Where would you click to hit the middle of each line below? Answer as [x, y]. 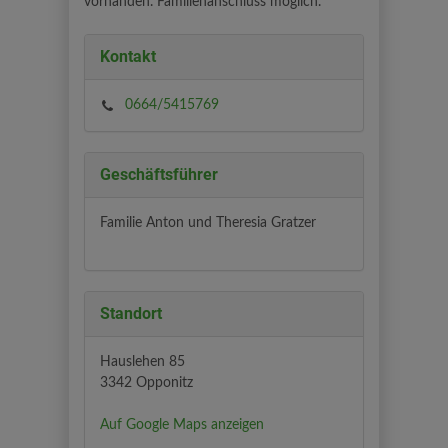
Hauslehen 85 [142, 362]
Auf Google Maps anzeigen [182, 425]
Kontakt [128, 56]
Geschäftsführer [159, 174]
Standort [131, 313]
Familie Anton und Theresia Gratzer [208, 223]
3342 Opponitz [146, 383]
